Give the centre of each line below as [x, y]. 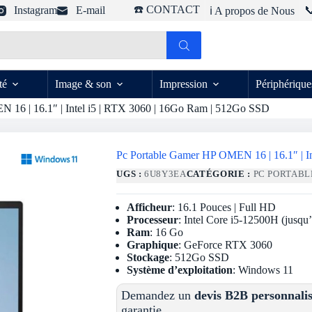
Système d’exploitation [180, 270]
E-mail [90, 10]
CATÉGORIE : [220, 174]
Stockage [148, 258]
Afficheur [150, 208]
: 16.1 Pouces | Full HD [224, 208]
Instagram [36, 10]
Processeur [153, 220]
